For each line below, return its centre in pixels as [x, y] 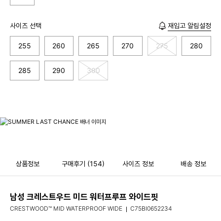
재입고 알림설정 [189, 25]
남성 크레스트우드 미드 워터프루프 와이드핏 [84, 197]
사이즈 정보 [138, 163]
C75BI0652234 [151, 209]
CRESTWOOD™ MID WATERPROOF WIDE [66, 209]
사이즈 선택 [26, 25]
